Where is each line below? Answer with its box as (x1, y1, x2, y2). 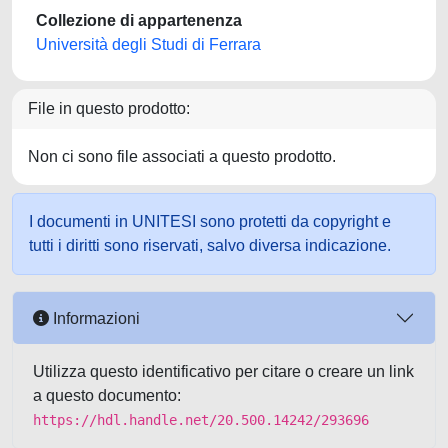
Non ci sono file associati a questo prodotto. (28, 148, 336, 165)
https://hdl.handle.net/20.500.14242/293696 (33, 412, 369, 428)
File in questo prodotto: (28, 100, 190, 117)
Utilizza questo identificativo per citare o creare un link (33, 363, 414, 380)
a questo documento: (33, 387, 181, 404)
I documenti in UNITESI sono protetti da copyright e (29, 213, 391, 230)
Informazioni (49, 309, 140, 327)
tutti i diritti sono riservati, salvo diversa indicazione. (29, 237, 391, 254)
